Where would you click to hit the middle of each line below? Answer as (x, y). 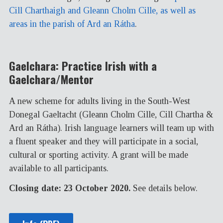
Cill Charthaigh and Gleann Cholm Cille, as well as (102, 10)
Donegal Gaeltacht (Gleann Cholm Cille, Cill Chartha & (111, 114)
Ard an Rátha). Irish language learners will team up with (111, 128)
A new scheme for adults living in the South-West (100, 101)
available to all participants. (59, 168)
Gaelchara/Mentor (51, 79)
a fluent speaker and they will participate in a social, (104, 141)
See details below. (164, 188)
